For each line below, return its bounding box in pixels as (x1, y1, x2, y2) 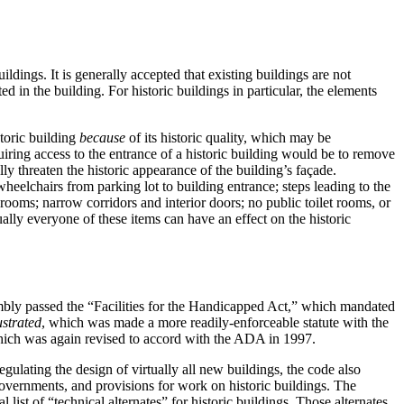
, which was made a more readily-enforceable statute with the (41, 315, 389, 330)
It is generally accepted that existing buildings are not (47, 67, 351, 82)
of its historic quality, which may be (125, 130, 331, 145)
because (79, 130, 125, 145)
